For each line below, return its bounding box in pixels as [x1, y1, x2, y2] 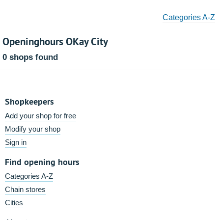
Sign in [5, 138, 27, 146]
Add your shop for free [5, 111, 76, 120]
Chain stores [5, 185, 46, 193]
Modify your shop [5, 125, 60, 133]
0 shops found [2, 53, 58, 62]
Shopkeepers [5, 96, 54, 107]
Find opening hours [5, 156, 80, 167]
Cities [5, 198, 23, 207]
